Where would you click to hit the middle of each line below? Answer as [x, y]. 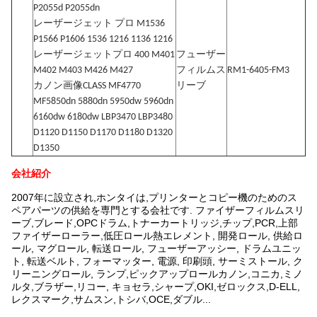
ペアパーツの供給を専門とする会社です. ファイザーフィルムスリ [158, 210]
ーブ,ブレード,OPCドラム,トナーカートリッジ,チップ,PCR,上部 [155, 223]
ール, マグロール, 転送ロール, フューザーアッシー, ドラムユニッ [156, 248]
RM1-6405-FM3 [258, 70]
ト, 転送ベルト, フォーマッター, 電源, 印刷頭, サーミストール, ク [157, 261]
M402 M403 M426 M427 [83, 70]
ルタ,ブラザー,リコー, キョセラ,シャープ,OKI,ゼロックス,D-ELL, [156, 287]
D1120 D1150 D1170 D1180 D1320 [103, 133]
